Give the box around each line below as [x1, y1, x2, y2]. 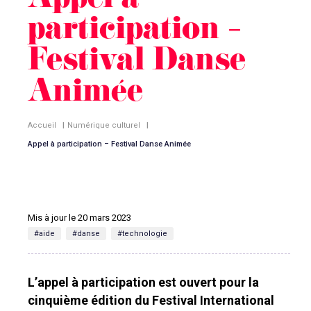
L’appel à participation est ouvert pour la [28, 275, 259, 289]
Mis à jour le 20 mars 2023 [28, 212, 131, 223]
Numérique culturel [67, 121, 140, 130]
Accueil [28, 121, 56, 130]
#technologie [117, 229, 167, 238]
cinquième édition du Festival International [28, 293, 274, 308]
